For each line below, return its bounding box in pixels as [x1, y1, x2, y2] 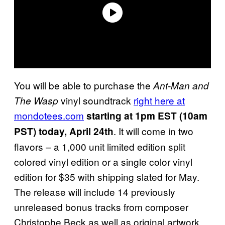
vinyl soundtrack [58, 93, 134, 107]
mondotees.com [14, 108, 84, 122]
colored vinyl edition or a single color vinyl [14, 154, 192, 168]
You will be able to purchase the [14, 78, 153, 92]
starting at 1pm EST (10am [86, 108, 207, 123]
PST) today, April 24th [14, 124, 114, 138]
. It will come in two [114, 124, 193, 138]
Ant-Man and [153, 78, 209, 92]
